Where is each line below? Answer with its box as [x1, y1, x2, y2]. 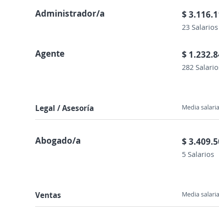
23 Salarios [182, 22, 218, 32]
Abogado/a [35, 134, 81, 146]
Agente [35, 47, 65, 59]
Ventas [35, 190, 61, 200]
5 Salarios [182, 149, 214, 159]
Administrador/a [35, 7, 105, 19]
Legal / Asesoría [35, 103, 94, 113]
